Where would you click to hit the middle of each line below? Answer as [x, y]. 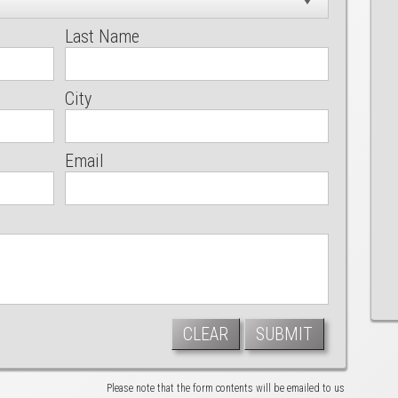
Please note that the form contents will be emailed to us [226, 388]
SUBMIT [284, 334]
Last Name [103, 37]
